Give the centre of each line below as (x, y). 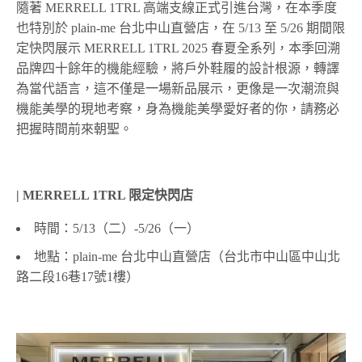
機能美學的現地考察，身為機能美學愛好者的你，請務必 (178, 109)
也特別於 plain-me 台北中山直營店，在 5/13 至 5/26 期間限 (181, 28)
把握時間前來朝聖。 (74, 129)
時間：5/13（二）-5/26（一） (117, 229)
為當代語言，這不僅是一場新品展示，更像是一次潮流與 (178, 89)
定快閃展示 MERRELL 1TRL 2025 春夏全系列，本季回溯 (179, 48)
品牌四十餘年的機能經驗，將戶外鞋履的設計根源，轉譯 (178, 69)
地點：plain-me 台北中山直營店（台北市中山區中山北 (187, 257)
